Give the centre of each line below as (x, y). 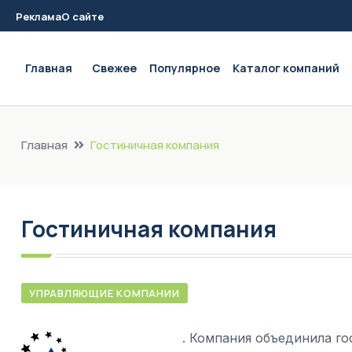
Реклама (38, 16)
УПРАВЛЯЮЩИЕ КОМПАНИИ (104, 293)
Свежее (114, 68)
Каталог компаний (286, 68)
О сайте (82, 16)
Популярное (185, 68)
